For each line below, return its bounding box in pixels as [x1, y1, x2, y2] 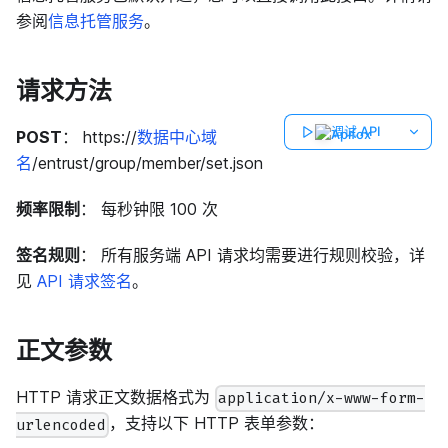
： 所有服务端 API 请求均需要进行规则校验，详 [80, 244, 425, 265]
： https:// [62, 126, 137, 147]
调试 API [331, 123, 381, 140]
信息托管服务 [48, 10, 144, 31]
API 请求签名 [37, 270, 132, 291]
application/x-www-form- [218, 388, 426, 409]
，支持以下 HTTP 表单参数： [109, 413, 325, 434]
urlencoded [16, 415, 106, 436]
